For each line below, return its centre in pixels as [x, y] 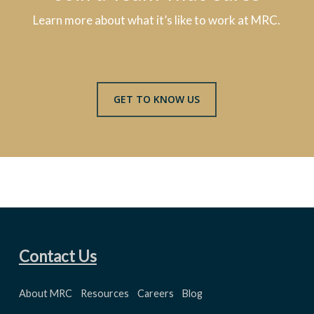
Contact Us [57, 256]
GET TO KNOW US [157, 99]
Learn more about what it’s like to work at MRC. [157, 20]
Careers [155, 293]
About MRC [45, 293]
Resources [104, 293]
